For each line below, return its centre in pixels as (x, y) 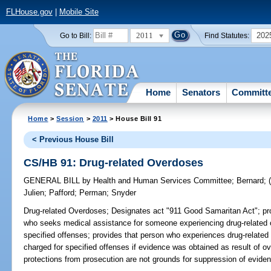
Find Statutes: (227, 35)
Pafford (62, 193)
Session (70, 118)
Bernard (250, 181)
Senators (201, 92)
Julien (34, 193)
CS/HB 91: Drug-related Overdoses (114, 162)
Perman (93, 193)
